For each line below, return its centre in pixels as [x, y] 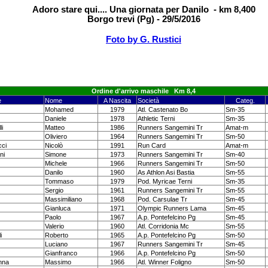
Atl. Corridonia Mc [163, 226]
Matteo [55, 127]
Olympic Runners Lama [172, 208]
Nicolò [54, 145]
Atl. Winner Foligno [165, 262]
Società [148, 100]
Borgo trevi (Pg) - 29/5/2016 [144, 19]
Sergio [54, 190]
